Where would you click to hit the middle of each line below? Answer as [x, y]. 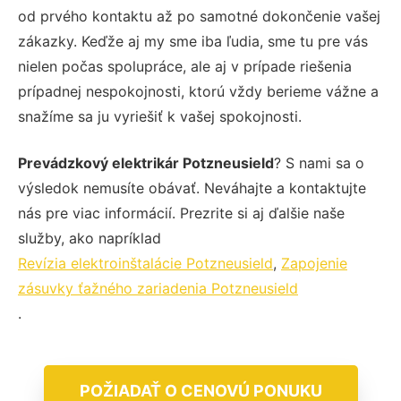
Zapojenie [314, 263]
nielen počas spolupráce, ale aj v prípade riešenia [185, 66]
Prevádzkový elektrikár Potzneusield [146, 162]
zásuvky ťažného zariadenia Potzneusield [158, 288]
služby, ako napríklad [90, 238]
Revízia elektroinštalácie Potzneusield [145, 263]
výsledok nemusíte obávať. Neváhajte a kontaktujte [192, 188]
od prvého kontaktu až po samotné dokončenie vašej [199, 16]
